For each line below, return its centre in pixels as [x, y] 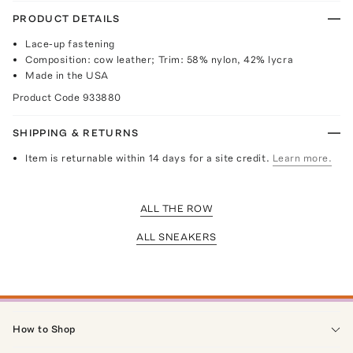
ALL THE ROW [176, 208]
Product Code [48, 97]
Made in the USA [67, 75]
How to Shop [44, 329]
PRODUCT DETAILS [67, 18]
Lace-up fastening [70, 43]
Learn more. [302, 158]
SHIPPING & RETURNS [76, 132]
